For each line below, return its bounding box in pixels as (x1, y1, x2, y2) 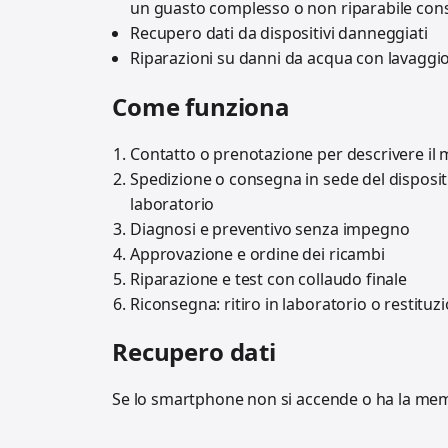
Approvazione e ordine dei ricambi (130, 242, 385, 265)
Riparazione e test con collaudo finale (130, 267, 407, 290)
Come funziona (112, 89, 290, 123)
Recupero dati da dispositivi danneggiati (130, 21, 428, 44)
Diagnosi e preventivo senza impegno (130, 217, 410, 240)
